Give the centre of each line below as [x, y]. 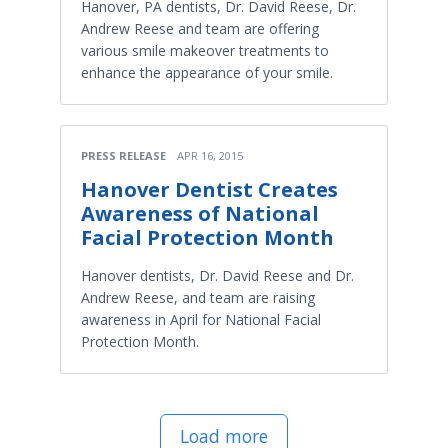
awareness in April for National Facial [201, 319]
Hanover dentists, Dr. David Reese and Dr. [217, 275]
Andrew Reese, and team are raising [198, 297]
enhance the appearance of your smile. [207, 72]
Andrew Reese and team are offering [200, 28]
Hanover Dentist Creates [209, 189]
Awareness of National [200, 213]
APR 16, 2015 [210, 155]
